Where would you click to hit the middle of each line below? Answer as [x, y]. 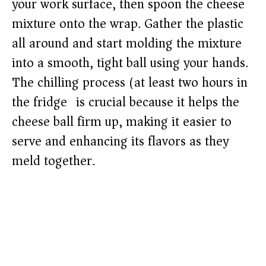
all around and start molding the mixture [127, 44]
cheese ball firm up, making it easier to [122, 122]
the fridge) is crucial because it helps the [126, 102]
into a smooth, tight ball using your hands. [130, 63]
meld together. [53, 161]
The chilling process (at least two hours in [130, 83]
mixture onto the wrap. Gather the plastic [128, 24]
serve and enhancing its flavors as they [120, 142]
